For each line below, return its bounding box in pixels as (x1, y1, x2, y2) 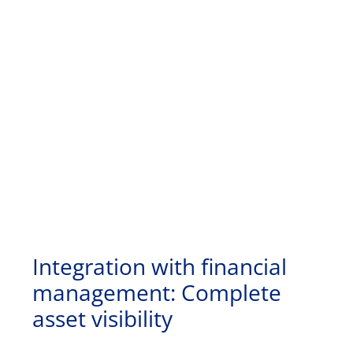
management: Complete (32, 277, 281, 308)
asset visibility (32, 303, 173, 334)
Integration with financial (32, 251, 287, 282)
